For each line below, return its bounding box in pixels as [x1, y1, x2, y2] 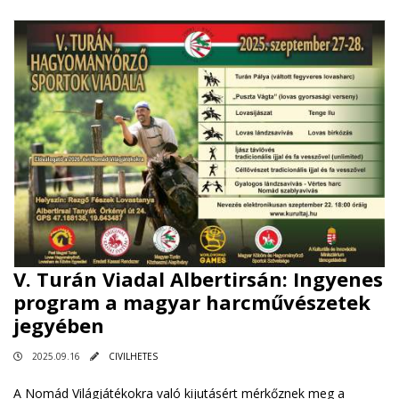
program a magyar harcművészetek [13, 288, 370, 315]
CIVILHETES [109, 349, 158, 362]
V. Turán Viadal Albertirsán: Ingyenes [13, 265, 383, 292]
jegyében [13, 311, 104, 338]
